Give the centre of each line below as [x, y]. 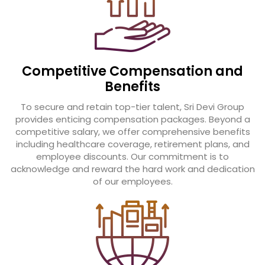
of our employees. [132, 181]
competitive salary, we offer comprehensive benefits [132, 131]
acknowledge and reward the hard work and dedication [132, 169]
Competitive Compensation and [132, 72]
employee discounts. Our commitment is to [132, 156]
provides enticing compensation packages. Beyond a [132, 119]
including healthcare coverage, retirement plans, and [132, 144]
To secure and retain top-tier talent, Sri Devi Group [132, 106]
